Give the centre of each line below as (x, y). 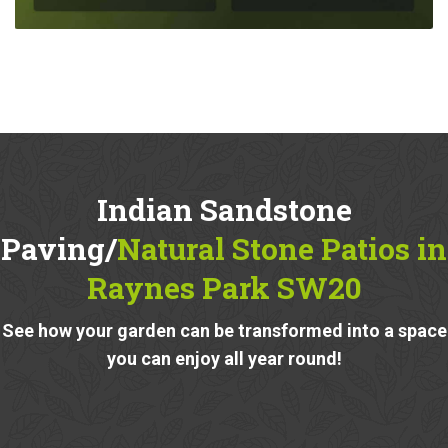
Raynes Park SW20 (224, 287)
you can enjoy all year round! (224, 358)
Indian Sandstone (224, 209)
